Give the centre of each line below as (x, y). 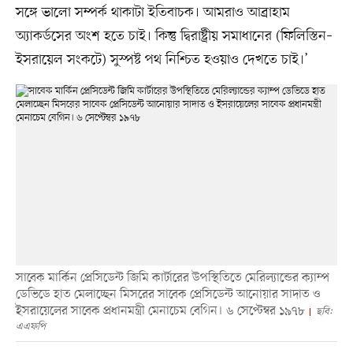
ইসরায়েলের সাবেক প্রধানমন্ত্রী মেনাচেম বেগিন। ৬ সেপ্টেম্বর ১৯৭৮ (160, 311)
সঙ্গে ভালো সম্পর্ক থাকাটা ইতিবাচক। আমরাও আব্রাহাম (152, 13)
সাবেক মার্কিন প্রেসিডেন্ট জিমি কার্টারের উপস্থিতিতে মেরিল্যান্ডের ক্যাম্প (172, 278)
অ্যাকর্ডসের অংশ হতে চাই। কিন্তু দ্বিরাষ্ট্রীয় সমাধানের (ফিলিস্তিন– (174, 37)
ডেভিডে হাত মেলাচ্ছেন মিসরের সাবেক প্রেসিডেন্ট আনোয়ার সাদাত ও (167, 294)
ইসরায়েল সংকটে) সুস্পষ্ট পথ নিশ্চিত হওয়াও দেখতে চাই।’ (162, 60)
